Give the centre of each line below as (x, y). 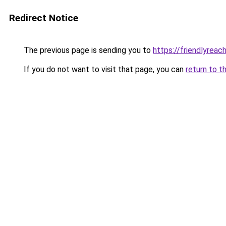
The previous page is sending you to (87, 50)
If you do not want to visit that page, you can (104, 69)
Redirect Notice (44, 18)
